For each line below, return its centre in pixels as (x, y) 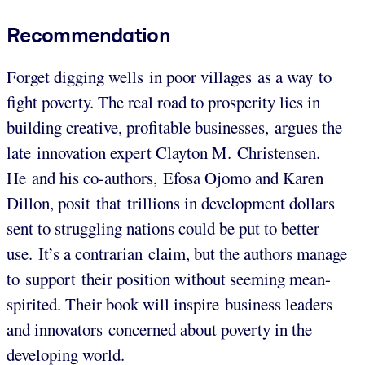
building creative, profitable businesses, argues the (174, 127)
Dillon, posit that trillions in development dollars (171, 202)
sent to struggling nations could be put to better (163, 228)
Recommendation (89, 35)
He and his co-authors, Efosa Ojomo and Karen (165, 177)
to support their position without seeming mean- (169, 278)
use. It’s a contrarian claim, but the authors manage (177, 253)
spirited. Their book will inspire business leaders (169, 303)
